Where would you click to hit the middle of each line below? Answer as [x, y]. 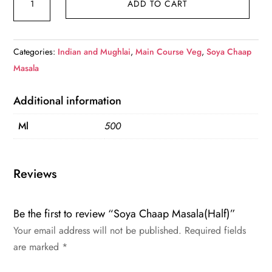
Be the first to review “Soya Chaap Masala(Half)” [125, 214]
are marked [38, 247]
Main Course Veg [169, 52]
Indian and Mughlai [94, 52]
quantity [29, 44]
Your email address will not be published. [98, 231]
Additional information [68, 101]
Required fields [216, 231]
